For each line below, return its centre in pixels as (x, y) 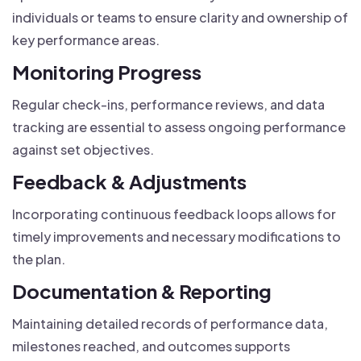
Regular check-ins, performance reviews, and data (168, 104)
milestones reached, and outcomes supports (151, 346)
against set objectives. (83, 149)
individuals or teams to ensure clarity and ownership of (180, 17)
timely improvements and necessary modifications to (176, 237)
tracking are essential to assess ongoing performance (179, 127)
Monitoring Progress (107, 72)
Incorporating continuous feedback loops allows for (174, 214)
